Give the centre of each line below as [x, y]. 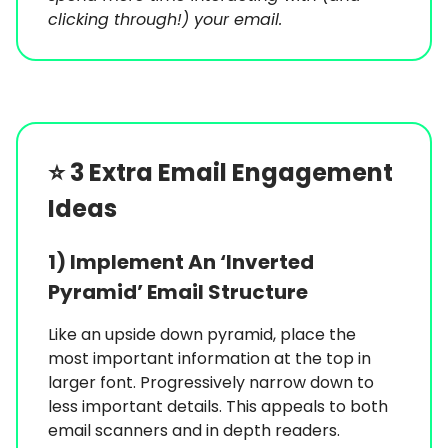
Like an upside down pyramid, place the [202, 335]
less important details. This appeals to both [218, 407]
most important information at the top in [209, 359]
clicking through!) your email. [165, 20]
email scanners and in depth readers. [194, 431]
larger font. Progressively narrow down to [211, 383]
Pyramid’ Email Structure [178, 292]
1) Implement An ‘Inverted [181, 262]
